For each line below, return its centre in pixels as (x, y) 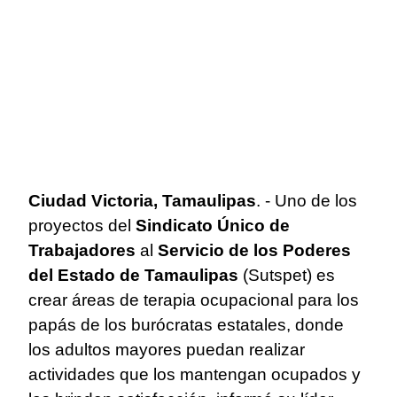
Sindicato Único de (213, 225)
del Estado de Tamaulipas (133, 275)
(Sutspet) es (287, 275)
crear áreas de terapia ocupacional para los (194, 300)
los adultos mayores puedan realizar (167, 349)
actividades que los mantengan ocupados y (195, 374)
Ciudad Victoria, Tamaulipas (142, 200)
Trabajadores (82, 250)
